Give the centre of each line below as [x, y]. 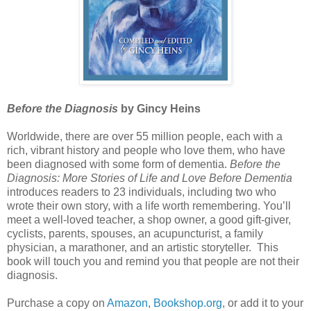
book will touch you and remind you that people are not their [153, 262]
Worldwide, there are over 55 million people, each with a [145, 137]
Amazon [127, 303]
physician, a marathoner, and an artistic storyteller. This [143, 248]
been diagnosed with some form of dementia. [118, 165]
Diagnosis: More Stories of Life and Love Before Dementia [150, 178]
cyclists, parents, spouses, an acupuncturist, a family [135, 234]
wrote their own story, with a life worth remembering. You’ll [149, 206]
